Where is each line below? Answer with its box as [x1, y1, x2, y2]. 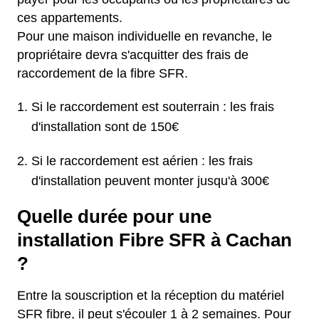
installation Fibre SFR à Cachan [17, 230, 292, 251]
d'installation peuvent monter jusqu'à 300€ [31, 174, 269, 189]
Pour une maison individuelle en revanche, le [17, 29, 272, 44]
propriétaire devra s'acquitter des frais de [17, 48, 249, 63]
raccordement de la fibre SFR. [17, 66, 188, 81]
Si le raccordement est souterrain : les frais [31, 100, 274, 115]
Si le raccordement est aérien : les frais [31, 154, 253, 169]
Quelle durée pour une [17, 206, 211, 227]
